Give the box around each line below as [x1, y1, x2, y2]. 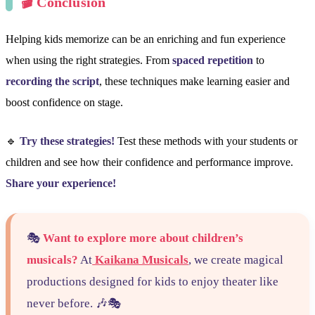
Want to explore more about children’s [43, 231, 244, 245]
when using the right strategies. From [6, 54, 172, 67]
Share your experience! [6, 176, 116, 189]
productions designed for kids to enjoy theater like [27, 275, 279, 289]
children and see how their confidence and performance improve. [6, 155, 293, 168]
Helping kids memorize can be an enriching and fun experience [6, 33, 285, 46]
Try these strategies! [20, 134, 115, 147]
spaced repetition [172, 54, 253, 67]
